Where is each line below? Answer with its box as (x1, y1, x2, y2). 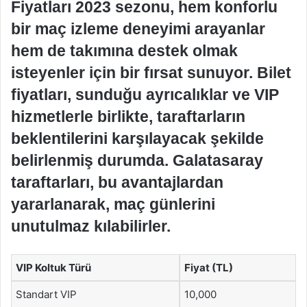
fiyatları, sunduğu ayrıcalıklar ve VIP (11, 85, 279, 103)
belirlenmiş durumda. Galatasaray (11, 151, 263, 169)
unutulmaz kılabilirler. (11, 217, 171, 235)
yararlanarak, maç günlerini (11, 195, 215, 213)
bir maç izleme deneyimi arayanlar (11, 19, 265, 38)
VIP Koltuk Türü (16, 260, 91, 274)
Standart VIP (16, 287, 77, 301)
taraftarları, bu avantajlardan (11, 173, 223, 191)
